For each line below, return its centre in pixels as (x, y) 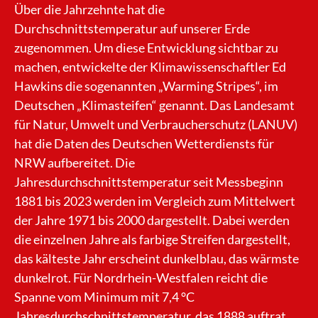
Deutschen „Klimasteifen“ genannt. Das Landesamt (154, 105)
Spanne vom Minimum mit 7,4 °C (104, 297)
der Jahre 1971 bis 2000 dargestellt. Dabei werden (152, 220)
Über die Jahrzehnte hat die (89, 10)
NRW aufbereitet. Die (75, 163)
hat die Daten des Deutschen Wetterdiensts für (144, 144)
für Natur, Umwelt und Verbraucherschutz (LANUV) (156, 125)
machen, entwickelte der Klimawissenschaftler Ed (150, 67)
